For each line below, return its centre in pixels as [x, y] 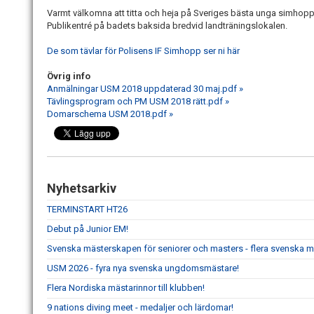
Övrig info [69, 76]
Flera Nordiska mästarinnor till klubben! [126, 288]
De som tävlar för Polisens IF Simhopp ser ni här [143, 51]
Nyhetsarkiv [82, 189]
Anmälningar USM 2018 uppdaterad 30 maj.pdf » [145, 89]
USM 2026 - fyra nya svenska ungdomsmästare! [143, 268]
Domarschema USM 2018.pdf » [110, 114]
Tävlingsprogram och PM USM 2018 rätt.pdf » [138, 102]
